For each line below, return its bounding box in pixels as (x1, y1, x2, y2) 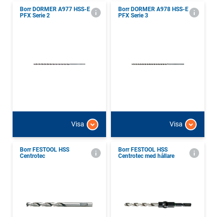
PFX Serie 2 (20, 12, 50, 19)
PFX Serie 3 (118, 12, 148, 19)
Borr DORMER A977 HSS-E (20, 5, 90, 13)
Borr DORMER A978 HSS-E (118, 5, 188, 13)
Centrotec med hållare (118, 152, 174, 159)
